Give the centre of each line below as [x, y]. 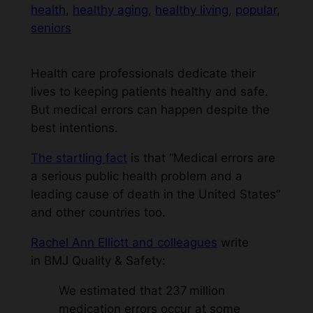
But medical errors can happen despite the [150, 110]
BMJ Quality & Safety [103, 260]
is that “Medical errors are [201, 158]
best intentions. [74, 128]
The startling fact [79, 158]
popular [256, 10]
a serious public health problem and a [136, 176]
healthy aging [110, 10]
